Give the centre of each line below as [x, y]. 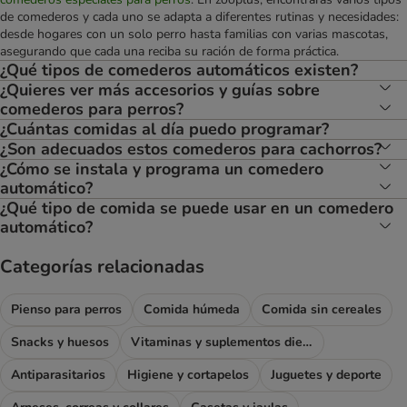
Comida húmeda [192, 309]
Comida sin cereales [322, 309]
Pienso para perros [66, 309]
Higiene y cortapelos [188, 374]
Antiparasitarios [58, 374]
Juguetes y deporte [326, 374]
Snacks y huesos [60, 342]
